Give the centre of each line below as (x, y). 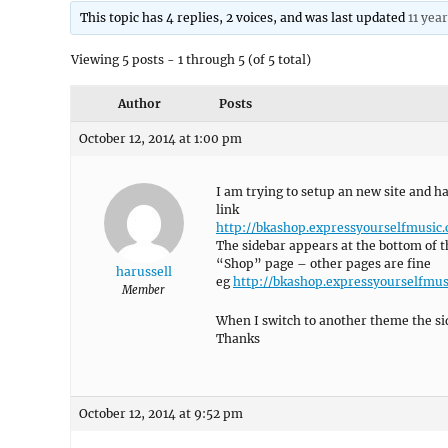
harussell (143, 271)
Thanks (238, 338)
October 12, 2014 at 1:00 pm (160, 138)
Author (139, 103)
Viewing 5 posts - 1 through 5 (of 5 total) (191, 59)
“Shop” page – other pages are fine (323, 263)
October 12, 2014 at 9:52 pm (161, 413)
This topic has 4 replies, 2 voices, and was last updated (244, 17)
